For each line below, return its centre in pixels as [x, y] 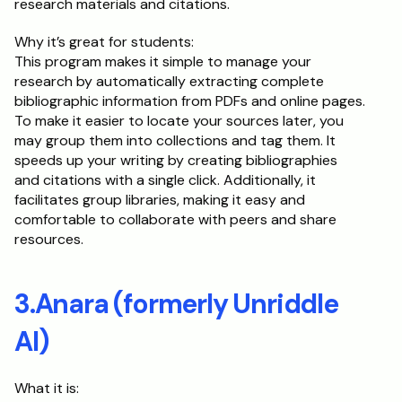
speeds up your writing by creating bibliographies [176, 160]
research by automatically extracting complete [169, 81]
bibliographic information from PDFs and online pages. [190, 101]
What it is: [47, 388]
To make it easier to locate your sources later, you [179, 121]
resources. [49, 239]
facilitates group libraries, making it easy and [160, 200]
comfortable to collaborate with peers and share [175, 219]
